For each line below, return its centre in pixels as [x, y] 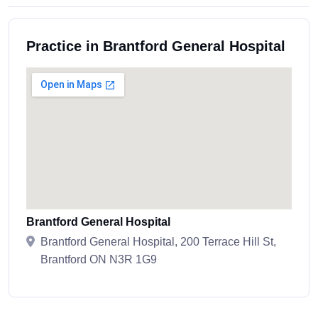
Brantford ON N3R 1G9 [99, 260]
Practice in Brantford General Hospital [156, 46]
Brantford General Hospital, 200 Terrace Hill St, [158, 242]
